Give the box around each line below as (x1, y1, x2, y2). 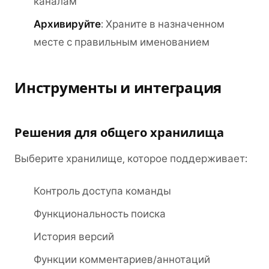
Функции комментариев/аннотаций (34, 253, 210, 265)
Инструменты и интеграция (14, 79, 222, 97)
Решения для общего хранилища (14, 125, 224, 141)
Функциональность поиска (34, 208, 166, 220)
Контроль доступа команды (34, 185, 171, 197)
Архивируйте (34, 18, 101, 30)
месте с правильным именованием (34, 36, 210, 48)
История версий (34, 231, 114, 243)
